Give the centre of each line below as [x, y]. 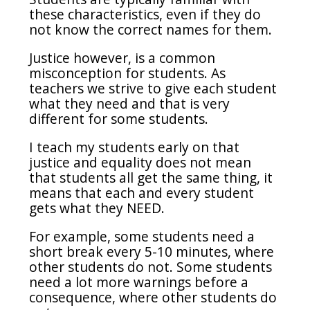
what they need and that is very [130, 103]
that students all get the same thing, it [151, 178]
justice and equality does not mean [140, 163]
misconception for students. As [128, 73]
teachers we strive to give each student [153, 88]
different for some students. [121, 118]
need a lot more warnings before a [139, 282]
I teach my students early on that [135, 147]
